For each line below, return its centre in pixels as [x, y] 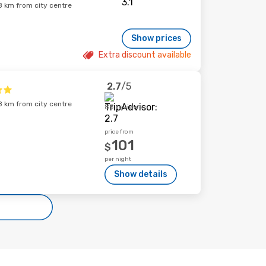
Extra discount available [145, 55]
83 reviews [124, 107]
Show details [141, 174]
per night [118, 159]
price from [119, 132]
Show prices [156, 38]
